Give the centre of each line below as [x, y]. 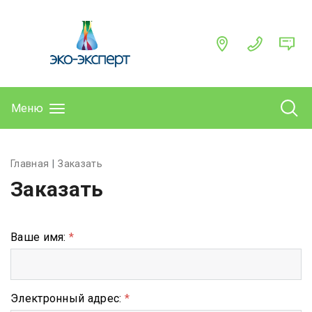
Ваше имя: [40, 237]
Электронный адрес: [68, 298]
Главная [30, 163]
